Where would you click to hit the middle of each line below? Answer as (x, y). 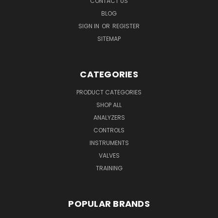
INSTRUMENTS (109, 143)
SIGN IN (90, 26)
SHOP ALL (109, 105)
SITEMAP (109, 38)
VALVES (109, 155)
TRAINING (109, 168)
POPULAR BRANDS (109, 203)
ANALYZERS (109, 117)
